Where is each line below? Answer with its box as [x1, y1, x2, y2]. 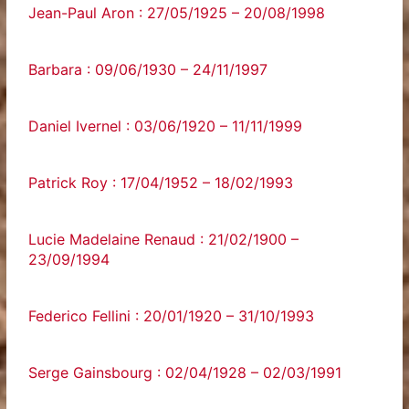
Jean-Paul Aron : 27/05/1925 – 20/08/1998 [28, 4, 326, 22]
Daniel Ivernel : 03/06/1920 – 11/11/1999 [28, 117, 303, 135]
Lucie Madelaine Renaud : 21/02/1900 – [28, 230, 299, 248]
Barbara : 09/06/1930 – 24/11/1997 [28, 60, 268, 79]
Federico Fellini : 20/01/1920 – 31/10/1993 [28, 307, 315, 325]
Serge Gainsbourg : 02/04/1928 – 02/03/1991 [28, 363, 342, 382]
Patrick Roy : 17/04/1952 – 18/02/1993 [28, 173, 294, 192]
